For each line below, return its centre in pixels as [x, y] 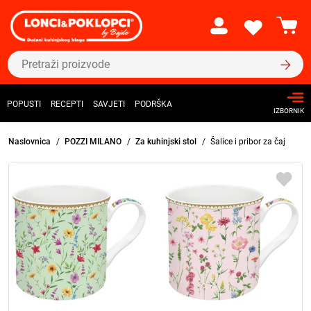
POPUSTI [24, 104]
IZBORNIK [289, 111]
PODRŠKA [153, 104]
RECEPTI [67, 104]
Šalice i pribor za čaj [248, 142]
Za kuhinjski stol [167, 142]
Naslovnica [30, 142]
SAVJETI [109, 104]
